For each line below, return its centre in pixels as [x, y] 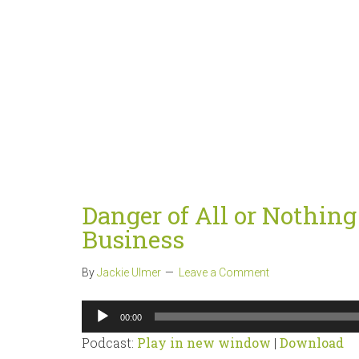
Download [312, 343]
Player [101, 331]
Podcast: [109, 343]
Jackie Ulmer [129, 272]
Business [133, 239]
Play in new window [204, 343]
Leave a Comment [224, 272]
